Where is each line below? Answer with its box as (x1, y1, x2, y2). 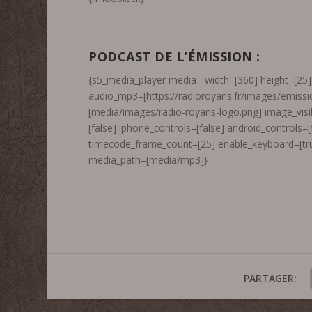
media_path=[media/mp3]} (88, 153, 208, 166)
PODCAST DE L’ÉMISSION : (88, 47, 260, 65)
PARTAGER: (243, 271, 297, 285)
